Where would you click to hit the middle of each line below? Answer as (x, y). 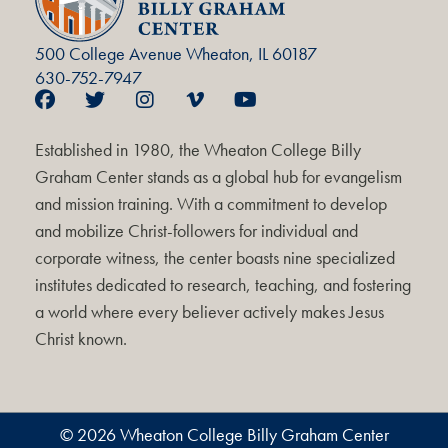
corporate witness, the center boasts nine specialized (215, 257)
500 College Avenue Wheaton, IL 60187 (176, 53)
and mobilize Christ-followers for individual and (196, 230)
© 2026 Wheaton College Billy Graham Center (224, 434)
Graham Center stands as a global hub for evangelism (218, 176)
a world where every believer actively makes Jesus (209, 311)
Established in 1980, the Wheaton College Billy (198, 149)
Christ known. (81, 338)
